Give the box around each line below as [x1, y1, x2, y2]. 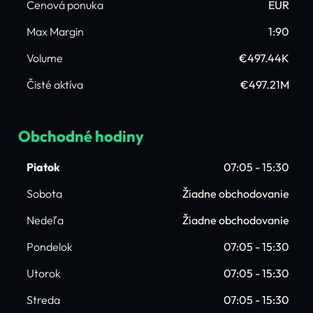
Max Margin [27, 24, 84, 38]
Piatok [27, 160, 60, 174]
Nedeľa [27, 213, 64, 227]
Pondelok [27, 240, 73, 254]
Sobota [27, 187, 62, 201]
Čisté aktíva [27, 78, 83, 92]
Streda [27, 293, 60, 307]
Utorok [27, 266, 61, 280]
